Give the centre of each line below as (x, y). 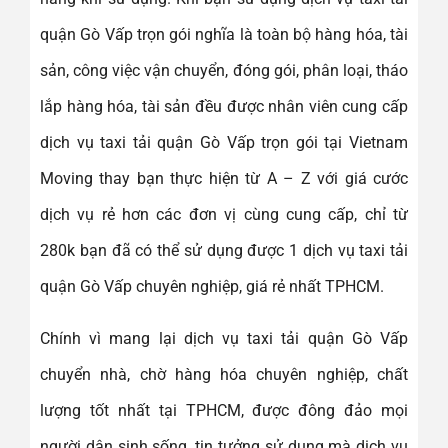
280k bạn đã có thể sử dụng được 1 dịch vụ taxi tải (224, 250)
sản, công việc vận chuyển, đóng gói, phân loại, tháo (224, 70)
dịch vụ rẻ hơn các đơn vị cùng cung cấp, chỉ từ (224, 214)
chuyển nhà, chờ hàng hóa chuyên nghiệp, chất (224, 374)
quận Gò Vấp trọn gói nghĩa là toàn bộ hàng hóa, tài (224, 34)
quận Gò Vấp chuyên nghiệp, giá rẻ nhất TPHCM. (212, 286)
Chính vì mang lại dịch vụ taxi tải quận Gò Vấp (224, 338)
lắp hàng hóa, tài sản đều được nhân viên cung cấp (224, 106)
